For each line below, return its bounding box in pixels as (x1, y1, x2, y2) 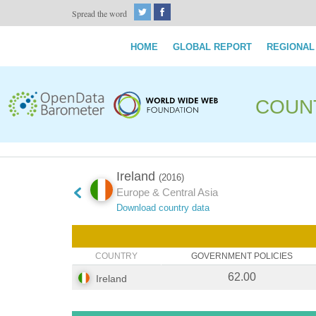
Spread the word (72, 8, 127, 19)
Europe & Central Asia (116, 186, 218, 199)
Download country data (116, 202, 209, 214)
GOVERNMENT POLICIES (190, 251, 293, 262)
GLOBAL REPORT (173, 42, 252, 52)
